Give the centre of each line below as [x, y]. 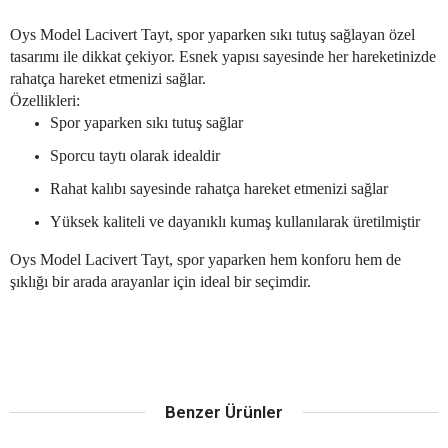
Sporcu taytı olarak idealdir [135, 155]
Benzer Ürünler [224, 411]
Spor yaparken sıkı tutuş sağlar [146, 122]
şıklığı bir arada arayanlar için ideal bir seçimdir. [160, 281]
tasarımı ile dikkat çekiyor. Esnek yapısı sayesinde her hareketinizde [223, 56]
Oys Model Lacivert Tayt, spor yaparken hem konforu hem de [205, 259]
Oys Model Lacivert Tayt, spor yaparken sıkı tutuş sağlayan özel [212, 34]
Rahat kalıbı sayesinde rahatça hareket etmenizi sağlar [219, 188]
